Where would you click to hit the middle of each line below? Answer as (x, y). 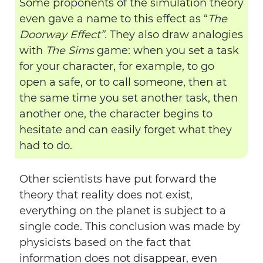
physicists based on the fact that (105, 242)
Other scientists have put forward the (118, 179)
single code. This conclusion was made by (130, 227)
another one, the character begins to (116, 114)
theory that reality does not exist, (106, 195)
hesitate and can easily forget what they (126, 130)
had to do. (46, 146)
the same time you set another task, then (129, 98)
